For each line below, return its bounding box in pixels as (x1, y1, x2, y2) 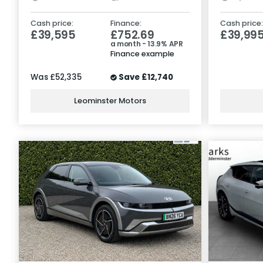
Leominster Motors (74, 95, 146, 106)
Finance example (110, 48, 174, 59)
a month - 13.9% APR (110, 38, 183, 49)
